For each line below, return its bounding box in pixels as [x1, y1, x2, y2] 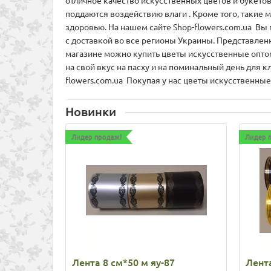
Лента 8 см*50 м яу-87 [72, 256, 175, 268]
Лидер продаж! [71, 132, 122, 140]
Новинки [65, 105, 116, 119]
